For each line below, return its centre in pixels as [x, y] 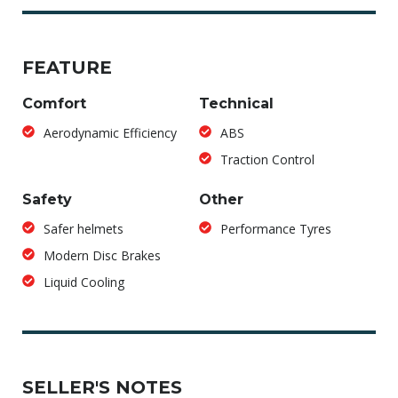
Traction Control [268, 159]
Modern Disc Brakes [103, 255]
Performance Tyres [276, 228]
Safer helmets [84, 228]
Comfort [54, 103]
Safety [47, 199]
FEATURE [67, 67]
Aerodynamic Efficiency [111, 132]
